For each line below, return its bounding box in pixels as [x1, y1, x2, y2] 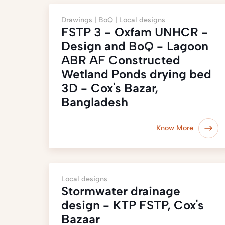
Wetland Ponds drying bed [61, 67, 211, 81]
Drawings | [61, 16, 98, 24]
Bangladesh [61, 95, 128, 109]
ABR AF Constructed [61, 53, 180, 67]
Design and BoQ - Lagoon [61, 39, 208, 53]
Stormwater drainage [61, 184, 180, 198]
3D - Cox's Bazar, [61, 81, 158, 95]
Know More [156, 124, 194, 132]
